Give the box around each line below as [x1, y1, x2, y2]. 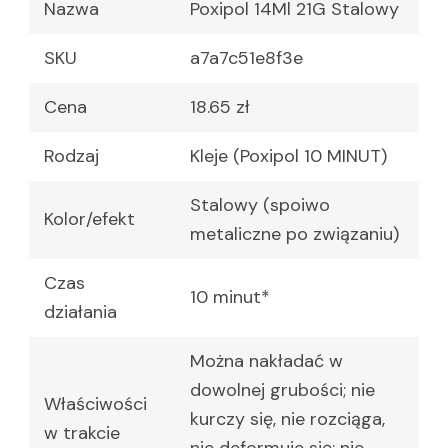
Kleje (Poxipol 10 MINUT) [190, 143, 387, 168]
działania [44, 299, 117, 324]
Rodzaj [44, 143, 99, 168]
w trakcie [44, 420, 120, 445]
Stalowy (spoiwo [190, 192, 330, 217]
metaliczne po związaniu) [190, 221, 399, 246]
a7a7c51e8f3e [190, 45, 303, 70]
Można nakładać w [190, 348, 343, 373]
